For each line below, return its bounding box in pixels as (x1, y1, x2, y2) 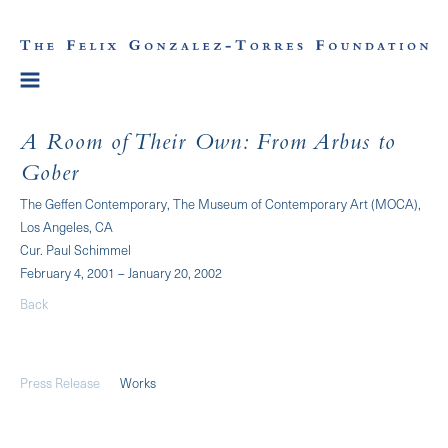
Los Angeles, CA (20, 216, 113, 236)
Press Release (20, 372, 100, 392)
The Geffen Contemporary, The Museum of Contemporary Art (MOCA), (20, 193, 421, 213)
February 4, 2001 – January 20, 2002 (20, 262, 222, 282)
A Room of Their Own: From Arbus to (20, 132, 396, 157)
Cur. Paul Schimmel (20, 239, 131, 259)
